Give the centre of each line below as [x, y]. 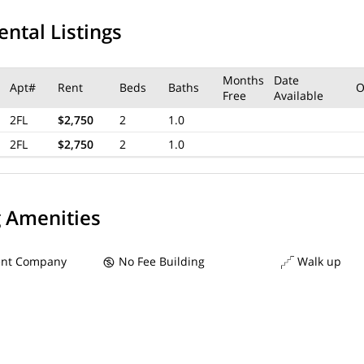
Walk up [318, 261]
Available [299, 95]
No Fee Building [160, 261]
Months [243, 80]
